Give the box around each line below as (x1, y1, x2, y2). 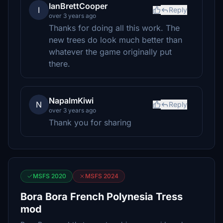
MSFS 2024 (85, 172, 118, 180)
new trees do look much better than (49, 35, 182, 45)
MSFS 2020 (33, 172, 66, 180)
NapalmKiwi (49, 96, 94, 106)
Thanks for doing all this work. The (49, 23, 180, 33)
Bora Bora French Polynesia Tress (20, 191, 183, 203)
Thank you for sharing (49, 117, 131, 127)
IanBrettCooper (49, 1, 108, 11)
